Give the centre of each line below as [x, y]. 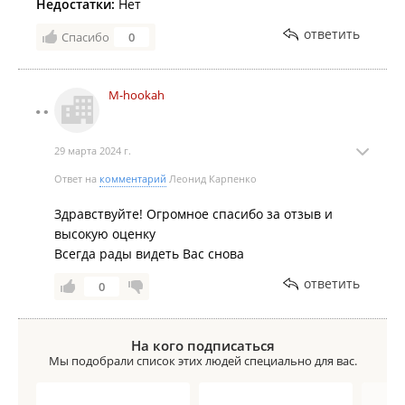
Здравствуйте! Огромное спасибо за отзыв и [193, 214]
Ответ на [77, 179]
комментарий [133, 179]
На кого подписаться [202, 345]
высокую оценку [105, 234]
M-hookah [137, 95]
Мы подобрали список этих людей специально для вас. [202, 361]
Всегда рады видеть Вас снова [149, 254]
